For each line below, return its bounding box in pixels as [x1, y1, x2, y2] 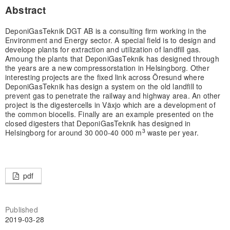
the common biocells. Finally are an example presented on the [5, 109, 214, 120]
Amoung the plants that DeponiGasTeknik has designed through [5, 53, 219, 64]
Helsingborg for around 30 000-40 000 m [5, 127, 142, 138]
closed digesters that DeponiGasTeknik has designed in [5, 118, 191, 129]
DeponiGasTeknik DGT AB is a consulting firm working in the [5, 26, 207, 36]
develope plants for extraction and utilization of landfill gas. [5, 44, 201, 55]
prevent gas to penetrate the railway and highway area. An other [5, 90, 221, 101]
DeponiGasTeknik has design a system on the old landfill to [5, 81, 203, 92]
